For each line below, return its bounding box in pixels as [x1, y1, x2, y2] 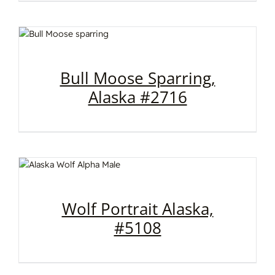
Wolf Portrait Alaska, [61, 198, 214, 220]
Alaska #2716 [88, 86, 187, 109]
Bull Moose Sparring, [60, 67, 215, 90]
